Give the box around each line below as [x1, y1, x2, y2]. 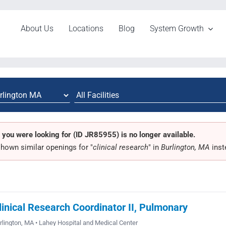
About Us [21, 24, 54, 33]
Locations [69, 24, 104, 33]
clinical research [92, 143, 148, 152]
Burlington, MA [160, 143, 210, 152]
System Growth [150, 24, 204, 33]
